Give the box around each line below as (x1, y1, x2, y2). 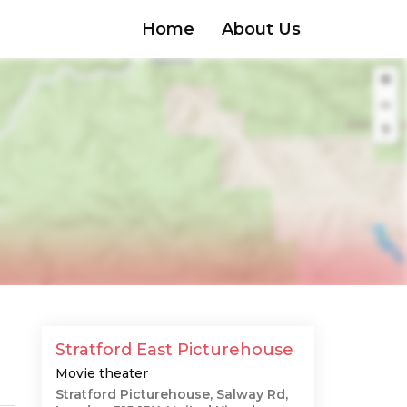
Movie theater (55, 365, 148, 382)
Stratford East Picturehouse (55, 340, 293, 360)
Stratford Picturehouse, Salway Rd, (55, 386, 288, 402)
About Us (222, 18, 301, 39)
